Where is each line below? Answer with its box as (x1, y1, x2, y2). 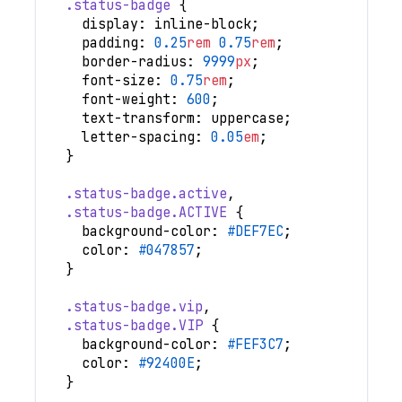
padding (81, 33, 138, 52)
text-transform (81, 109, 195, 127)
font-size (81, 71, 154, 90)
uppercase (202, 109, 284, 127)
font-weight (81, 90, 170, 109)
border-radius (81, 52, 187, 71)
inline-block (145, 14, 251, 33)
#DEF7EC (226, 222, 284, 240)
